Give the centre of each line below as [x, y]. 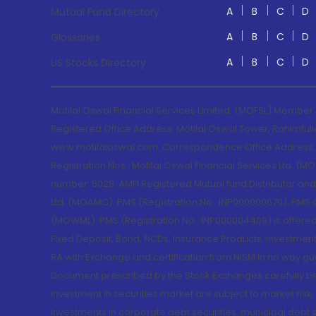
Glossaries [75, 37]
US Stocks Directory [98, 63]
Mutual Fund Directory [105, 12]
